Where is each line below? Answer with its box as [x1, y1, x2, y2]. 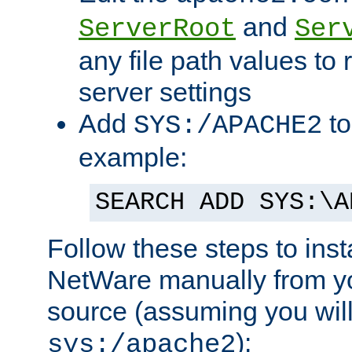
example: [79, 142, 187, 173]
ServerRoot [79, 14, 236, 45]
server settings [79, 77, 251, 108]
